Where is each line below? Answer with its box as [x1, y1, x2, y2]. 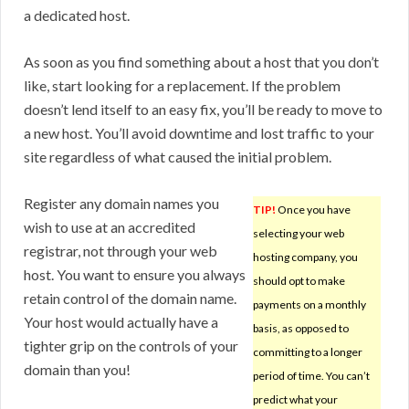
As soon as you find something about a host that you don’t [24, 53, 379, 71]
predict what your [253, 393, 338, 407]
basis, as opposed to [253, 321, 349, 336]
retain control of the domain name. [24, 289, 236, 308]
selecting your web [253, 226, 344, 241]
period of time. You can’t [253, 369, 370, 383]
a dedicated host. [24, 6, 130, 25]
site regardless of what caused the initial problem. [24, 148, 331, 166]
